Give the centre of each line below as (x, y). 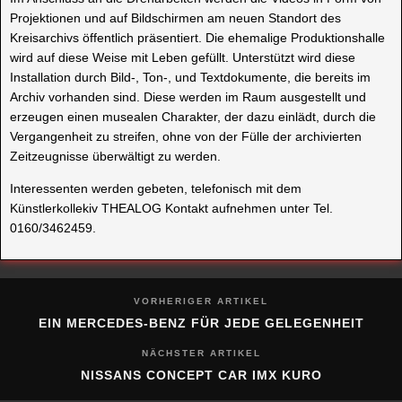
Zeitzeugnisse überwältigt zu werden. (115, 157)
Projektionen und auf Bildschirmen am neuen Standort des (175, 18)
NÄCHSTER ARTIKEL (201, 354)
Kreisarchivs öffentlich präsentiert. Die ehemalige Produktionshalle (197, 38)
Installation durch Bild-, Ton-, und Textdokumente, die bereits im (190, 78)
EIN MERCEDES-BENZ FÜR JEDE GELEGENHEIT (201, 323)
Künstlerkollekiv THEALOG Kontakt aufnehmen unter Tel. (171, 209)
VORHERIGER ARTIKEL (201, 301)
